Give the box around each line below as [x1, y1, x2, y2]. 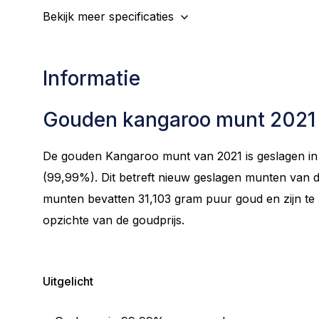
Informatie [43, 66, 140, 90]
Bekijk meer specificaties [43, 9, 174, 23]
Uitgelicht [43, 274, 93, 288]
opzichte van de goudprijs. [43, 213, 184, 227]
